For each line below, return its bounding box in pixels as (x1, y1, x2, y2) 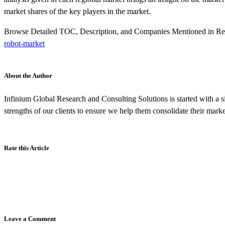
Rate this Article (4, 144, 49, 152)
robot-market (4, 39, 45, 48)
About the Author (4, 72, 52, 80)
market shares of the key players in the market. (4, 7, 151, 16)
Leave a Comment (4, 215, 56, 223)
